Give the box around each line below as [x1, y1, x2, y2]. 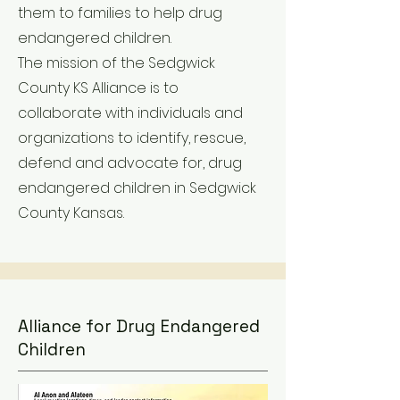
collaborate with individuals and [18, 103, 243, 123]
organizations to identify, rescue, [18, 128, 246, 148]
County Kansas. [18, 203, 124, 223]
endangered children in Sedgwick [18, 178, 256, 198]
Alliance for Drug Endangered [18, 315, 260, 337]
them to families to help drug [18, 3, 222, 23]
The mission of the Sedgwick [18, 53, 215, 73]
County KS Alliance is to [18, 78, 179, 98]
